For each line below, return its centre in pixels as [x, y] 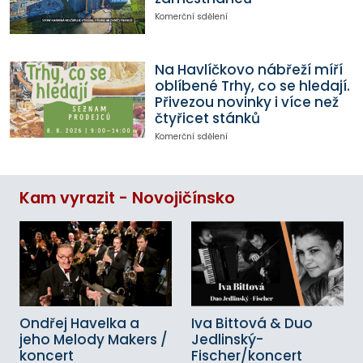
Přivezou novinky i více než [246, 102]
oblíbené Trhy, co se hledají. [252, 86]
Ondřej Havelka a [79, 324]
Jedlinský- [227, 340]
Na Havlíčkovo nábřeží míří [248, 70]
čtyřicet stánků [207, 119]
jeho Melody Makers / [94, 340]
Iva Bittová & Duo [252, 324]
